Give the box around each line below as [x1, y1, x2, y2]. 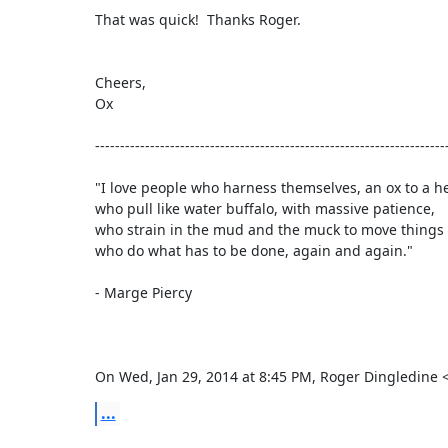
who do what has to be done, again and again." [94, 240, 413, 260]
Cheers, [94, 72, 146, 92]
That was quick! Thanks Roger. [94, 9, 301, 29]
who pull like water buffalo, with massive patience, [94, 198, 435, 218]
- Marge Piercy [94, 282, 192, 302]
